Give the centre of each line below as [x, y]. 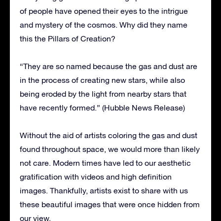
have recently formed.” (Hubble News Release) [102, 107]
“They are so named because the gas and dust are [109, 66]
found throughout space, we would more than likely [110, 149]
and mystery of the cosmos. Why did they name [104, 24]
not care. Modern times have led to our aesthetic [105, 163]
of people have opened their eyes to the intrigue [104, 11]
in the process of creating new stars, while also [102, 80]
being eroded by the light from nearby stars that [103, 93]
